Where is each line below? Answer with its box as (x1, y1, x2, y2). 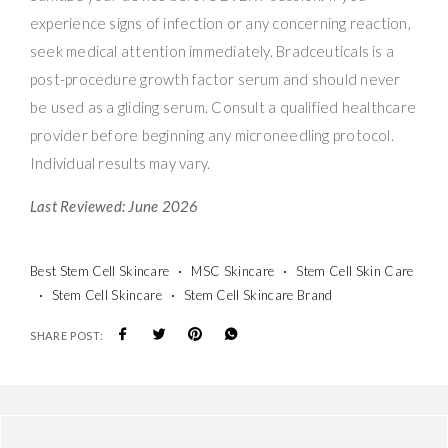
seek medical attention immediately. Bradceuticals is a (30, 41, 395, 60)
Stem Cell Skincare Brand (183, 286, 333, 303)
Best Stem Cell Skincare (30, 262, 170, 279)
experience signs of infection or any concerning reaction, (30, 13, 411, 32)
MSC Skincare (191, 262, 275, 279)
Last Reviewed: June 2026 (30, 196, 199, 215)
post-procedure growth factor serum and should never (30, 69, 401, 88)
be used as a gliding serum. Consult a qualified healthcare (30, 97, 417, 116)
